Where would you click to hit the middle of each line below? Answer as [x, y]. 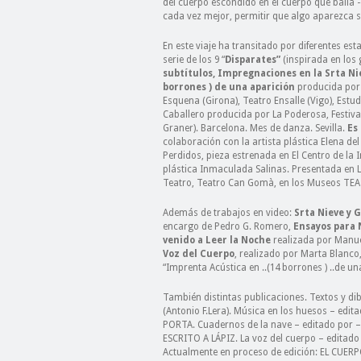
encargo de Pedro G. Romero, [227, 226]
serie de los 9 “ [194, 60]
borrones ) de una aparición [230, 87]
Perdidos [182, 156]
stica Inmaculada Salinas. [234, 169]
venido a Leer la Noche [217, 240]
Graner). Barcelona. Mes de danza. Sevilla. [255, 128]
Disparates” [254, 60]
